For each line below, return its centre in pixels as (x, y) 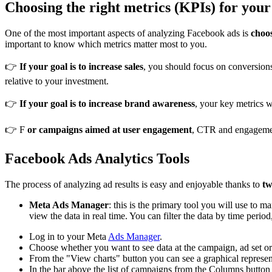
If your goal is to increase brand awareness (107, 103)
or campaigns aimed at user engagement (110, 129)
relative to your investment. (57, 81)
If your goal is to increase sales (81, 66)
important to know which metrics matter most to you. (106, 44)
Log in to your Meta (69, 237)
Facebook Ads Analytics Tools (97, 159)
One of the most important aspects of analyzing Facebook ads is (128, 33)
